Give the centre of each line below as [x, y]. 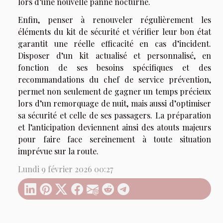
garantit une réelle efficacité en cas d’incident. [114, 44]
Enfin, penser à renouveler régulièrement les [114, 20]
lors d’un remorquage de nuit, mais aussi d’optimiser [114, 104]
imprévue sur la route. [58, 151]
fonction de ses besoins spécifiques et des [114, 68]
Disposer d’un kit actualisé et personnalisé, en [114, 56]
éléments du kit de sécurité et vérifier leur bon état [114, 32]
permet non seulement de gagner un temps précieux [114, 92]
